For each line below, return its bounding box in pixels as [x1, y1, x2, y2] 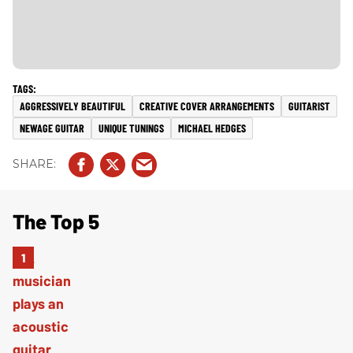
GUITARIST [288, 98, 330, 113]
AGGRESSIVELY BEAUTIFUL [20, 98, 125, 113]
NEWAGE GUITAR [20, 121, 84, 135]
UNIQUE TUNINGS [98, 121, 164, 135]
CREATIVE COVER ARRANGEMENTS [139, 98, 274, 113]
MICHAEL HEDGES [178, 121, 246, 135]
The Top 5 [13, 208, 99, 233]
